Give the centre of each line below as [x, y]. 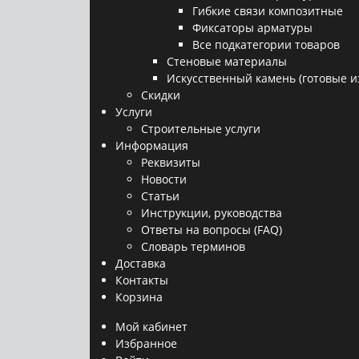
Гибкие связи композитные [268, 11]
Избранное [146, 343]
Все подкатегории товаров [266, 44]
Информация [152, 145]
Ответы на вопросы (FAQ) [212, 230]
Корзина [139, 297]
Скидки [161, 95]
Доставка [141, 263]
